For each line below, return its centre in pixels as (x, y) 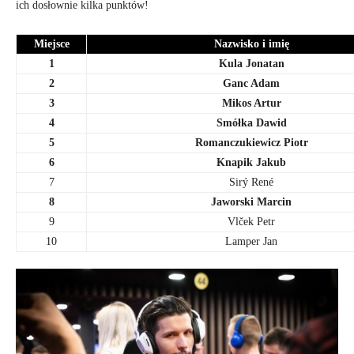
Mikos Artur (251, 104)
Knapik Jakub (251, 163)
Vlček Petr (251, 222)
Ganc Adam (251, 84)
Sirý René (251, 183)
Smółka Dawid (251, 123)
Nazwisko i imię (251, 44)
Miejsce (51, 44)
